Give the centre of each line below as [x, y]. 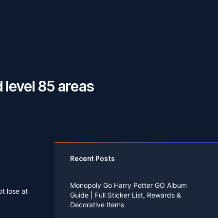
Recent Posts [92, 158]
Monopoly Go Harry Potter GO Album [128, 185]
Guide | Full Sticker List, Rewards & [126, 195]
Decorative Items [97, 205]
